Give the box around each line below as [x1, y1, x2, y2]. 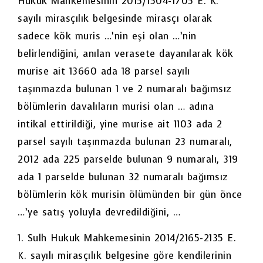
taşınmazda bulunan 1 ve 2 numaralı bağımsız [18, 82, 232, 95]
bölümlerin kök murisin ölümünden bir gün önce [18, 188, 242, 201]
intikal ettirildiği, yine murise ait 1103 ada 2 [18, 117, 222, 130]
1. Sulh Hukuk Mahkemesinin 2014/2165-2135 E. [18, 232, 236, 245]
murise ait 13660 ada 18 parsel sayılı [18, 65, 190, 77]
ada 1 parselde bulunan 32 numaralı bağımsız [18, 170, 228, 183]
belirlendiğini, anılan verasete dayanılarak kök [18, 47, 234, 60]
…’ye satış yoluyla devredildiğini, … [18, 205, 180, 218]
